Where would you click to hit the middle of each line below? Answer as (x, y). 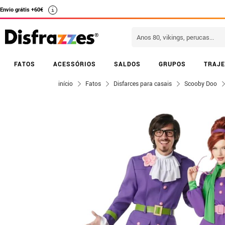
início (66, 83)
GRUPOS (172, 64)
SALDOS (127, 64)
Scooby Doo (201, 83)
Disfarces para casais (143, 83)
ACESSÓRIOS (75, 64)
